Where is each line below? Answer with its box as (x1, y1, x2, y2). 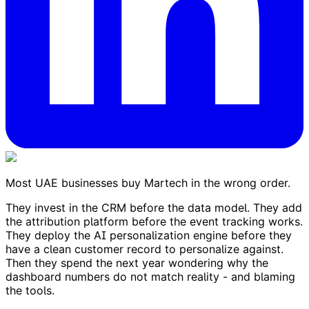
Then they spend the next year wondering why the (6, 255, 268, 270)
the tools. (6, 283, 54, 297)
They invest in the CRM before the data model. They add (6, 200, 302, 215)
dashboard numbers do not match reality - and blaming (6, 269, 295, 283)
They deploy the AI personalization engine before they (6, 228, 292, 242)
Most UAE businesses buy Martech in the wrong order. (6, 175, 290, 190)
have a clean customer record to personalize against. (6, 241, 283, 256)
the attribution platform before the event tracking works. (6, 214, 303, 228)
